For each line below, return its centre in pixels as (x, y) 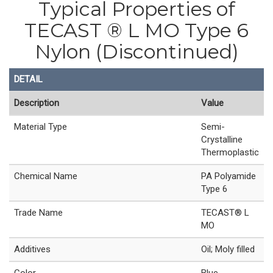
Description (37, 103)
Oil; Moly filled (228, 250)
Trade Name (38, 213)
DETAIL (28, 80)
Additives (32, 250)
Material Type (41, 127)
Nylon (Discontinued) (136, 51)
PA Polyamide (229, 176)
